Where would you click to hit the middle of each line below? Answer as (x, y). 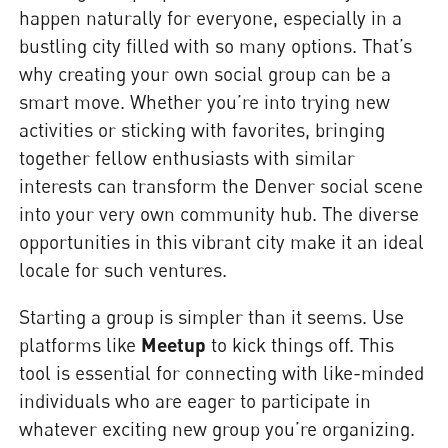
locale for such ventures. (123, 269)
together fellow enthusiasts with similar (187, 157)
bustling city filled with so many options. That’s (216, 45)
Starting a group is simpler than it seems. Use (212, 316)
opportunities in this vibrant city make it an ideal (222, 241)
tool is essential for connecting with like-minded (222, 372)
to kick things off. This (300, 344)
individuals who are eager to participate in (195, 400)
